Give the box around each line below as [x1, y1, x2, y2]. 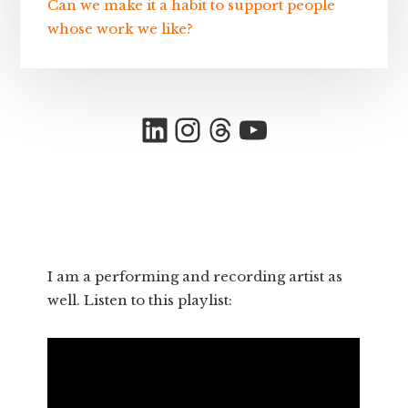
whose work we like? [47, 19, 194, 37]
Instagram [170, 107, 343, 149]
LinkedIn [138, 107, 292, 149]
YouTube [236, 107, 386, 149]
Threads [203, 107, 344, 149]
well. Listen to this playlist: [47, 291, 233, 310]
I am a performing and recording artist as [47, 268, 343, 286]
